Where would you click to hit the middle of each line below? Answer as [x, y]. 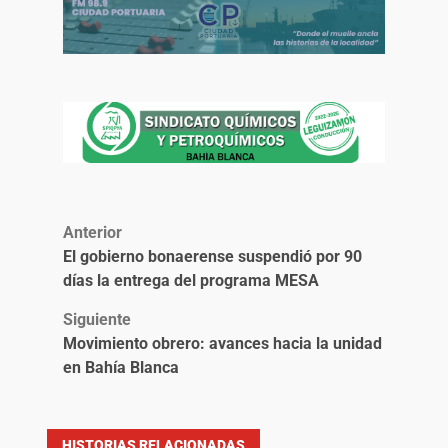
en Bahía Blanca [121, 367]
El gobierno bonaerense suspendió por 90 [213, 256]
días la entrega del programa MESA [191, 280]
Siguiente [97, 319]
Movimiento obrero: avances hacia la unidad [223, 343]
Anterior [93, 232]
